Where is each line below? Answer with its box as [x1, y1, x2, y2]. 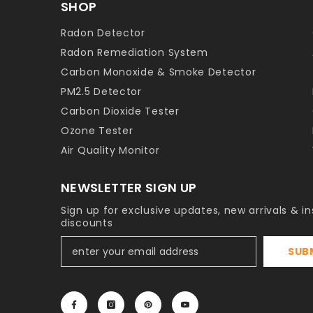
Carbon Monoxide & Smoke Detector [61, 65, 256, 79]
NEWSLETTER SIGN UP [61, 179, 197, 196]
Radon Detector [61, 26, 145, 40]
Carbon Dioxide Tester [61, 104, 180, 118]
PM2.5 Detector [61, 85, 142, 99]
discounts [61, 216, 113, 230]
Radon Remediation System [61, 45, 208, 59]
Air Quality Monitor [61, 143, 160, 157]
